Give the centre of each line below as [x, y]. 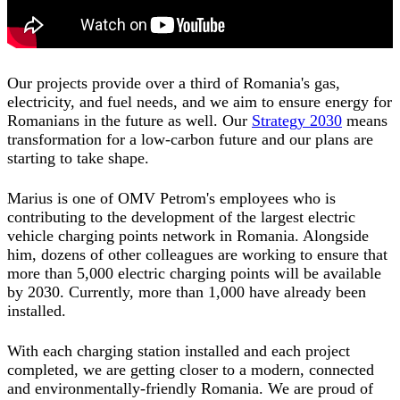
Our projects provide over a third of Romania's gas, [174, 83]
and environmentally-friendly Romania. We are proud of [190, 389]
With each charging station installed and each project [179, 351]
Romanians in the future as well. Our [129, 121]
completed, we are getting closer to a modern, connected [191, 370]
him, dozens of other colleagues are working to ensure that [197, 255]
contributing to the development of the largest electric [181, 217]
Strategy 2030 [297, 121]
